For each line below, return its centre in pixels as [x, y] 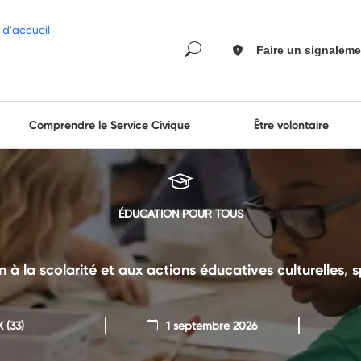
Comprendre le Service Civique [109, 125]
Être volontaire [292, 125]
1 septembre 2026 [212, 326]
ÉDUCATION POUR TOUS [180, 214]
